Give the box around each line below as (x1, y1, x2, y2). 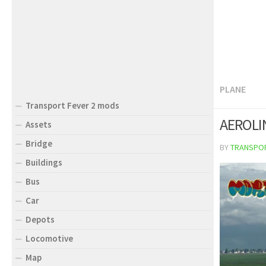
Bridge (26, 138, 52, 149)
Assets (26, 119, 52, 130)
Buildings (26, 157, 62, 168)
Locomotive (26, 233, 73, 244)
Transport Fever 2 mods (26, 100, 119, 111)
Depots (26, 214, 55, 225)
